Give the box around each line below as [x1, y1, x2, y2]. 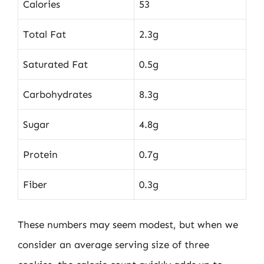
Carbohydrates [23, 88, 92, 100]
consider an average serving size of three [18, 239, 209, 250]
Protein [23, 148, 58, 160]
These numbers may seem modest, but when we [18, 219, 238, 230]
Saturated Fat [23, 58, 88, 70]
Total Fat [23, 28, 66, 40]
